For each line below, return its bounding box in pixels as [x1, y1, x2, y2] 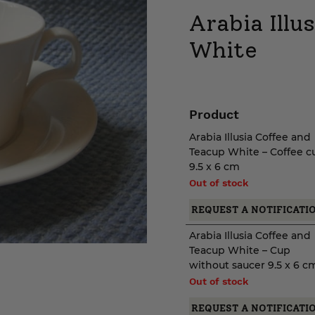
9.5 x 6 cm [188, 160, 240, 173]
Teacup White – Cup [188, 244, 290, 257]
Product [188, 107, 239, 122]
